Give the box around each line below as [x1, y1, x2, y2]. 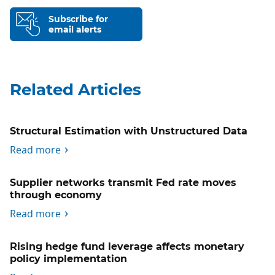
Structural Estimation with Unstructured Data [10, 126, 247, 137]
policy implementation [10, 254, 127, 265]
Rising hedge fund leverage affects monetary [10, 242, 244, 252]
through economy [10, 190, 102, 201]
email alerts [48, 25, 101, 34]
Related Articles [10, 82, 141, 99]
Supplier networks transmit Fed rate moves [10, 178, 236, 188]
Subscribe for [48, 14, 108, 24]
